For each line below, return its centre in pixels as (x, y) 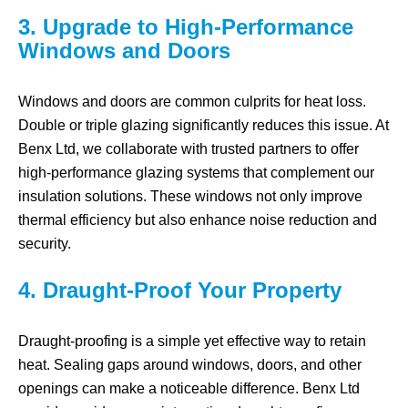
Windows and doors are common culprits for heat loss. (192, 102)
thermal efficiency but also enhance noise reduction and (198, 220)
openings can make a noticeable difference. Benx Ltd (189, 388)
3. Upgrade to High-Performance (186, 27)
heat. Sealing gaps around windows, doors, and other (190, 365)
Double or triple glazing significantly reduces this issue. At (204, 125)
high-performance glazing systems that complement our (196, 173)
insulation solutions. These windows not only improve (190, 196)
